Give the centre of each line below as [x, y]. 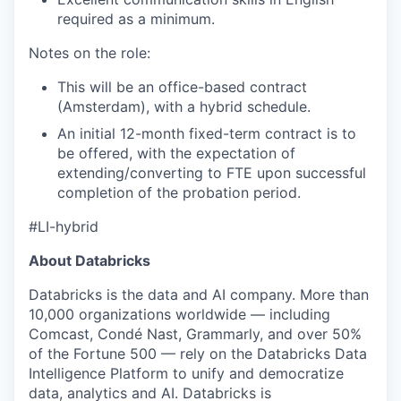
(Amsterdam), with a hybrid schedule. [184, 107]
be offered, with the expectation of [176, 153]
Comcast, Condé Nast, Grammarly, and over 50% [195, 334]
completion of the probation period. [179, 192]
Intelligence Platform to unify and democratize [186, 373]
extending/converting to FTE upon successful [212, 173]
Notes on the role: [90, 53]
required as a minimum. [136, 19]
